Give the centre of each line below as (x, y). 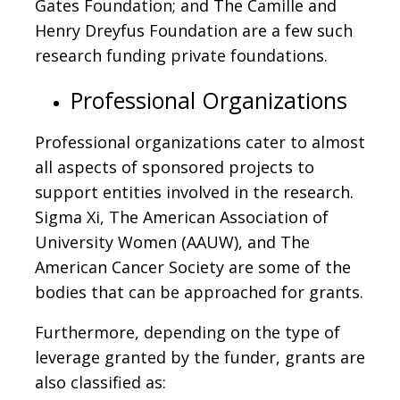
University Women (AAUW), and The (172, 242)
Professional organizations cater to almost (200, 142)
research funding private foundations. (181, 55)
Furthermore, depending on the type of (187, 332)
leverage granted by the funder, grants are (200, 357)
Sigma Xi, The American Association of (182, 217)
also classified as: (100, 382)
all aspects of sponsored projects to (175, 167)
